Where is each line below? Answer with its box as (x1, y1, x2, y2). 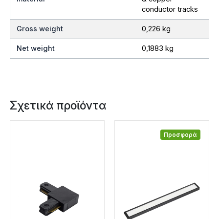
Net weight (17, 44, 55, 53)
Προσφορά (164, 131, 197, 138)
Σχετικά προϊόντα (10, 98, 106, 112)
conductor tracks (141, 4, 198, 14)
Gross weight (17, 24, 64, 33)
